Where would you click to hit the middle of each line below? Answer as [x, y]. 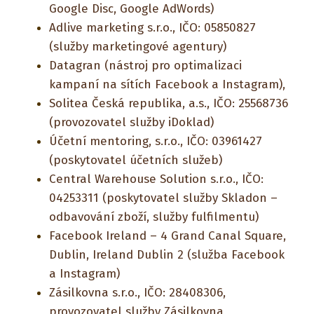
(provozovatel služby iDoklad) [131, 122]
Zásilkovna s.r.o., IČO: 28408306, [137, 293]
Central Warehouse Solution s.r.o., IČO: [156, 179]
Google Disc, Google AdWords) [131, 9]
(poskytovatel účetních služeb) [136, 160]
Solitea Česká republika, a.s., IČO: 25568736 [169, 103]
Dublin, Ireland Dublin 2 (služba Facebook [167, 255]
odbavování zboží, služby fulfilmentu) [154, 217]
